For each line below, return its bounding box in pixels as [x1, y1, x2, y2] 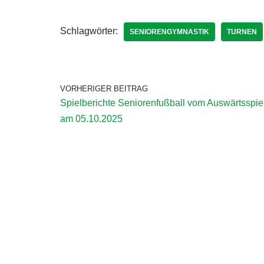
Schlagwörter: [60, 25, 118, 36]
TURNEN [227, 27, 257, 36]
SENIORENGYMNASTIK [130, 27, 209, 36]
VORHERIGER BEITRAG [60, 84, 148, 93]
